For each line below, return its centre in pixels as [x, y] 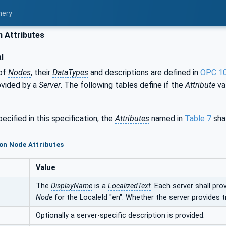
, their [42, 72]
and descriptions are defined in [144, 72]
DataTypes [70, 72]
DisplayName [72, 186]
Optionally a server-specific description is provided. [120, 215]
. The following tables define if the [123, 85]
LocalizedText [129, 186]
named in [167, 118]
